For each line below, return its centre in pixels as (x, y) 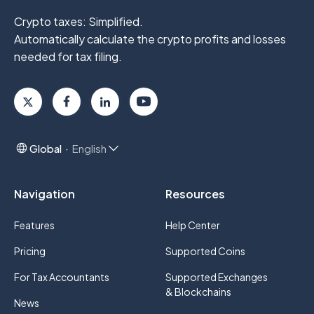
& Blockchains (198, 292)
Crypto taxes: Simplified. (78, 21)
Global (46, 148)
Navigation (45, 194)
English (89, 148)
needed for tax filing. (68, 56)
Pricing (30, 251)
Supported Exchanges (217, 277)
